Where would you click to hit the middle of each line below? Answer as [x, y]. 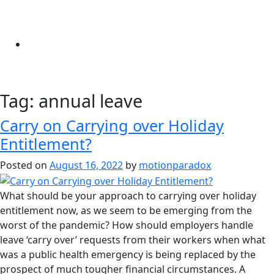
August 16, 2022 [86, 165]
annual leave [91, 101]
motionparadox [175, 165]
